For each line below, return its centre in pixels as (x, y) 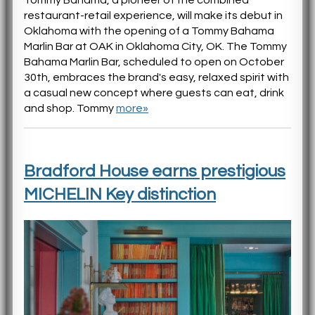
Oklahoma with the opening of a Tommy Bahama (149, 31)
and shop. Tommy (70, 108)
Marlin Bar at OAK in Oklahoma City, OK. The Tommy (155, 46)
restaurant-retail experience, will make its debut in (153, 15)
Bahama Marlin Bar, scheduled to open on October (154, 62)
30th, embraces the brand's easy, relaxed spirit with (156, 77)
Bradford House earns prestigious (155, 171)
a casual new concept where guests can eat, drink (154, 92)
